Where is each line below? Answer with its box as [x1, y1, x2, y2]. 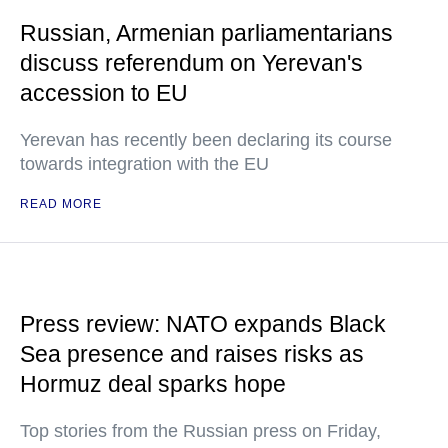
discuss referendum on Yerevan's [20, 50, 363, 77]
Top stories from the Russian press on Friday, [20, 421, 381, 442]
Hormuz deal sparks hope [20, 371, 286, 398]
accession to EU [20, 80, 188, 107]
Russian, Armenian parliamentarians [20, 20, 393, 47]
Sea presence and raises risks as [20, 341, 364, 368]
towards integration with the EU [20, 154, 269, 175]
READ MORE [20, 197, 102, 212]
